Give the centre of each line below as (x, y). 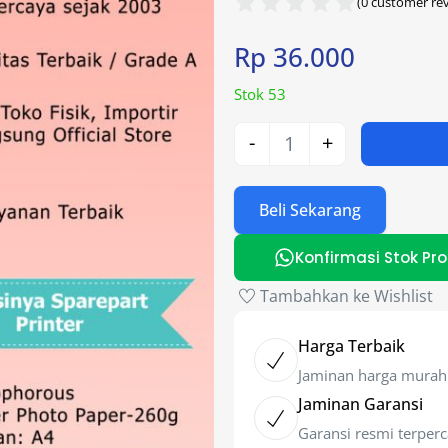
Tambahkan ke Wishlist (346, 296)
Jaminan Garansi (360, 404)
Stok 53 (259, 93)
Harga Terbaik (351, 346)
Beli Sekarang (309, 210)
